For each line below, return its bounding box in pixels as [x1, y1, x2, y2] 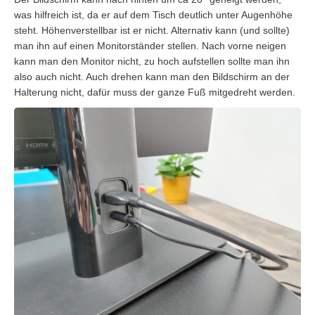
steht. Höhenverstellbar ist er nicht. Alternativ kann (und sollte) [14, 25, 290, 37]
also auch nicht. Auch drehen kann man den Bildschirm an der [14, 71, 290, 83]
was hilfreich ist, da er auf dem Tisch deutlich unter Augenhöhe [14, 9, 292, 21]
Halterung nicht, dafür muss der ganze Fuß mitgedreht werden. [14, 86, 295, 98]
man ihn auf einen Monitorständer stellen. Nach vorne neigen [14, 40, 286, 52]
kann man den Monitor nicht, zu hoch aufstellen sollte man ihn [14, 56, 290, 67]
